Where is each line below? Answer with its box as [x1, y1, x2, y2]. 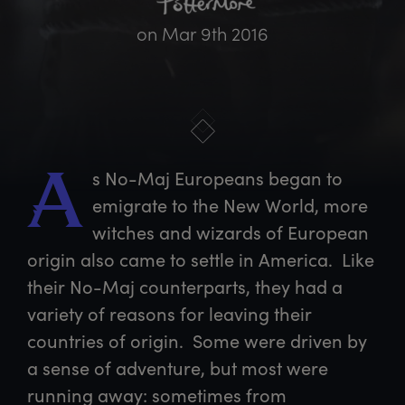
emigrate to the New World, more [92, 192, 368, 217]
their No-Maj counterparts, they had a [27, 273, 343, 298]
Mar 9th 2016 [161, 21, 268, 45]
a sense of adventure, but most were [27, 354, 328, 380]
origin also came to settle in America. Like [27, 246, 374, 271]
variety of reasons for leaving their [27, 300, 312, 325]
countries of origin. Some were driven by [27, 327, 367, 353]
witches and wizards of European [92, 219, 369, 244]
